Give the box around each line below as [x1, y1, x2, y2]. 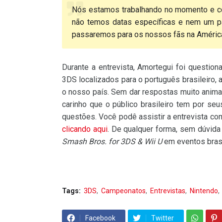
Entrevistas [150, 187, 185, 195]
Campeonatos [101, 187, 146, 195]
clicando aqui [62, 124, 108, 134]
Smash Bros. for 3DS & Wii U [62, 137, 162, 147]
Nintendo [190, 187, 218, 195]
